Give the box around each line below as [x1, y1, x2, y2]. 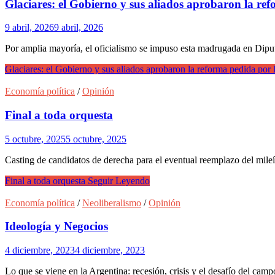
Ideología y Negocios [5, 220, 108, 233]
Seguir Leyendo [85, 175, 150, 186]
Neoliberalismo [82, 197, 141, 208]
